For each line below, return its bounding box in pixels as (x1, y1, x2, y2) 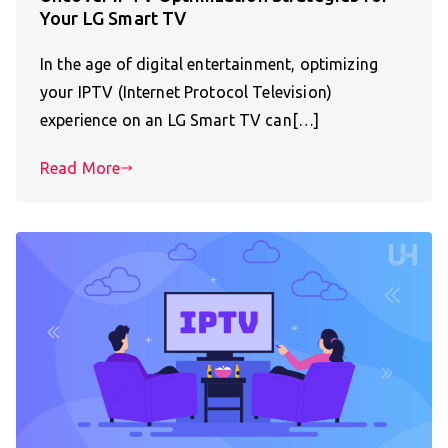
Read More (40, 159, 121, 178)
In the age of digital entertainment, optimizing (40, 55, 379, 74)
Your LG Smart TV (40, 8, 187, 29)
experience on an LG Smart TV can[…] (40, 111, 320, 130)
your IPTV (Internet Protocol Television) (40, 83, 332, 102)
